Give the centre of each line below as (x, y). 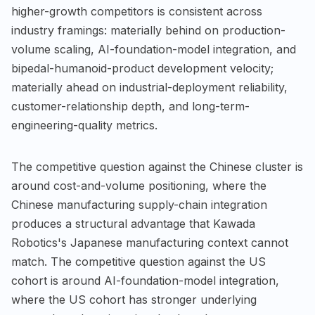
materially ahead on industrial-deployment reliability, (149, 87)
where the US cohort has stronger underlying (134, 299)
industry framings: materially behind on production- (148, 30)
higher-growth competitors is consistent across (137, 11)
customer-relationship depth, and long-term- (130, 106)
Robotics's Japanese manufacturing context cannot (150, 242)
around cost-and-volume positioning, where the (139, 185)
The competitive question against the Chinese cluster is (157, 166)
